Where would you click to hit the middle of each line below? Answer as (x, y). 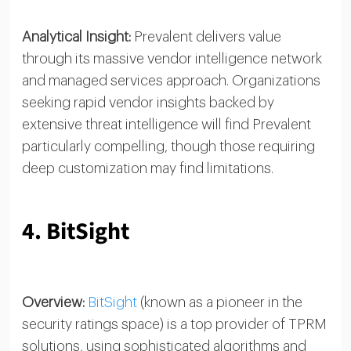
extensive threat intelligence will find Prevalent (166, 124)
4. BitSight (75, 231)
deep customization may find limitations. (147, 168)
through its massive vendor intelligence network (172, 58)
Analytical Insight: (76, 36)
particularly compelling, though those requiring (168, 146)
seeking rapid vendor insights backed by (148, 102)
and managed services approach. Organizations (171, 80)
